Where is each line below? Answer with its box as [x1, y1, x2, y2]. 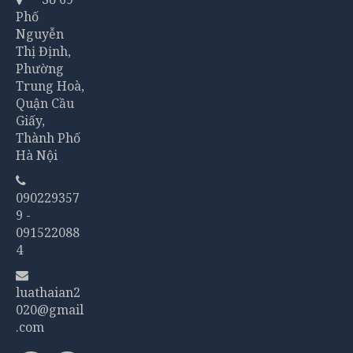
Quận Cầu [16, 94, 74, 112]
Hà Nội [16, 146, 58, 164]
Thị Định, [16, 42, 71, 60]
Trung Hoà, [16, 76, 84, 95]
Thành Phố [16, 128, 80, 147]
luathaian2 [16, 283, 80, 301]
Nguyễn [16, 24, 64, 43]
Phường [16, 59, 64, 77]
